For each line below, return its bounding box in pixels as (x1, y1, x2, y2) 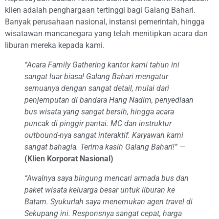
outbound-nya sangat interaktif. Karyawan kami (24, 131, 183, 140)
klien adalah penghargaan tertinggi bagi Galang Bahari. (5, 5, 196, 15)
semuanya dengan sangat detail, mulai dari (24, 84, 169, 93)
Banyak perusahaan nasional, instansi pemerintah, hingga (5, 17, 205, 27)
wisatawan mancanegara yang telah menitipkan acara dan (5, 29, 208, 39)
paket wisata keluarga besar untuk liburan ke (24, 185, 175, 195)
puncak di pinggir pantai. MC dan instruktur (24, 119, 172, 129)
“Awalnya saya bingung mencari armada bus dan (24, 174, 189, 183)
